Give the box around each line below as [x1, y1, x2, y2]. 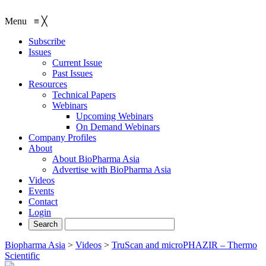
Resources [28, 79, 67, 89]
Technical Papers [52, 90, 116, 100]
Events [28, 186, 54, 196]
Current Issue [52, 58, 102, 68]
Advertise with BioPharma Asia [52, 164, 171, 175]
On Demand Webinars [76, 122, 160, 132]
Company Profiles [28, 132, 96, 142]
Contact [28, 197, 58, 207]
